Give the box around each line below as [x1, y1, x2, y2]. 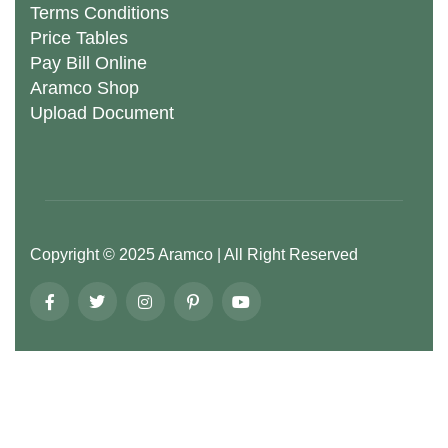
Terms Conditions [30, 3, 169, 23]
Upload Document [30, 103, 174, 123]
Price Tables [30, 28, 128, 48]
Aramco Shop [30, 78, 139, 98]
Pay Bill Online [30, 53, 147, 73]
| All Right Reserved [213, 246, 358, 263]
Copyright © [30, 246, 119, 263]
